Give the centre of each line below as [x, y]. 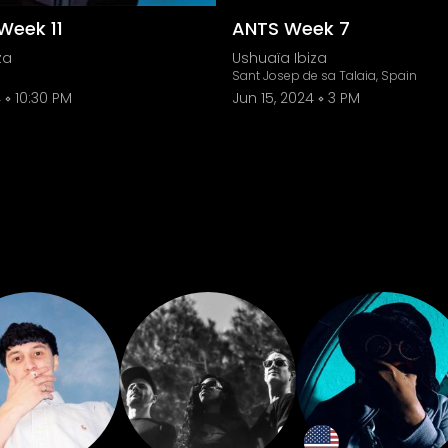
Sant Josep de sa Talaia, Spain [324, 75]
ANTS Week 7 [291, 28]
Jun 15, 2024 [273, 98]
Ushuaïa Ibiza [279, 58]
